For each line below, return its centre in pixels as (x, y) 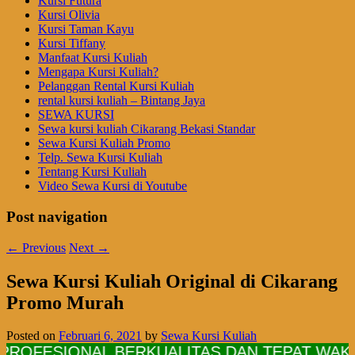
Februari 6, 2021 (100, 336)
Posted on (32, 336)
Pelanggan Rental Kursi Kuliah (116, 86)
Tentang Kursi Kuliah (92, 172)
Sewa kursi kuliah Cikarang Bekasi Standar (147, 129)
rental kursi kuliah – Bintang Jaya (122, 101)
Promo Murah (65, 302)
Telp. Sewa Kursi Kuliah (100, 158)
